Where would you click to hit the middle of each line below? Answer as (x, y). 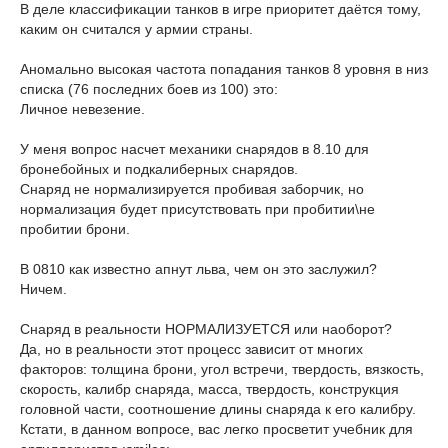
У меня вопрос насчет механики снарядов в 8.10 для (194, 149)
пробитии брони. (75, 229)
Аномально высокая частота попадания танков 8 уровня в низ (224, 69)
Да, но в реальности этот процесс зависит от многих (191, 349)
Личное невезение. (82, 109)
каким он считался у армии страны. (136, 29)
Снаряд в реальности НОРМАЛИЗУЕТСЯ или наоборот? (206, 329)
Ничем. (43, 289)
